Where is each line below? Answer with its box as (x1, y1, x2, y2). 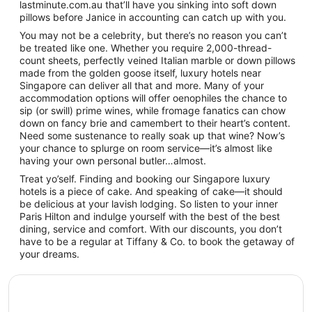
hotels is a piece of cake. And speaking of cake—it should (19, 185, 283, 197)
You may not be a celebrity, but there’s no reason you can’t (19, 29, 287, 41)
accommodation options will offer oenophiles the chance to (19, 91, 287, 104)
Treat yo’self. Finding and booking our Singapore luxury (19, 172, 270, 185)
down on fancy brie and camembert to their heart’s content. (19, 116, 290, 129)
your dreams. (19, 247, 79, 260)
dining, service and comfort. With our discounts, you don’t (19, 222, 282, 235)
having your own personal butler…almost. (19, 154, 206, 166)
